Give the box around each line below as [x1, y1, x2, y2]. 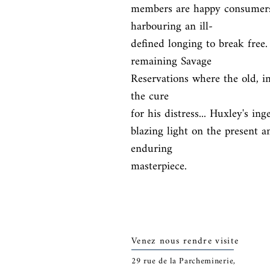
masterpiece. [131, 155, 187, 178]
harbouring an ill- [131, 15, 213, 39]
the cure [131, 85, 169, 108]
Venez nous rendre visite [131, 232, 239, 251]
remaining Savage [131, 50, 212, 74]
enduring [131, 137, 172, 161]
